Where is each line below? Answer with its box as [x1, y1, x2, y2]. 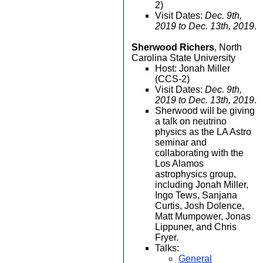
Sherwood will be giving [155, 106, 255, 116]
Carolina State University [131, 53, 235, 63]
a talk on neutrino [155, 116, 227, 126]
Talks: [155, 243, 179, 253]
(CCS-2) [155, 74, 190, 84]
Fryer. [155, 232, 178, 242]
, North [214, 42, 242, 52]
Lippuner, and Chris [155, 222, 237, 232]
